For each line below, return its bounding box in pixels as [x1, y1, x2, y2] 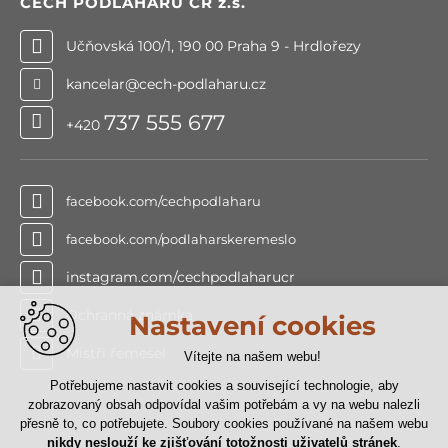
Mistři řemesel [66, 343, 166, 362]
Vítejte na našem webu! [183, 349, 321, 364]
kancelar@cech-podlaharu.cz [66, 74, 266, 93]
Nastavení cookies [128, 310, 376, 342]
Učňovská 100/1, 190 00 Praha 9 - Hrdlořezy [66, 36, 361, 55]
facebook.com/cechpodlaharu [66, 192, 261, 209]
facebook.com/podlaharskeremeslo [66, 230, 296, 247]
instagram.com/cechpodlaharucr [66, 267, 295, 286]
